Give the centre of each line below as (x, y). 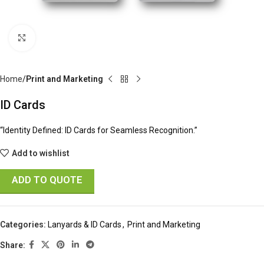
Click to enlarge (63, 38)
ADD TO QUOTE (47, 180)
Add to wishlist (40, 153)
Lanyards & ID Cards (85, 225)
